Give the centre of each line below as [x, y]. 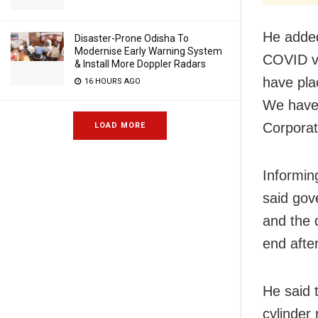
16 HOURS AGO [111, 81]
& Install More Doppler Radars [140, 64]
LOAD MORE [120, 125]
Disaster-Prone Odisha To [132, 38]
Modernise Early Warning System [148, 51]
